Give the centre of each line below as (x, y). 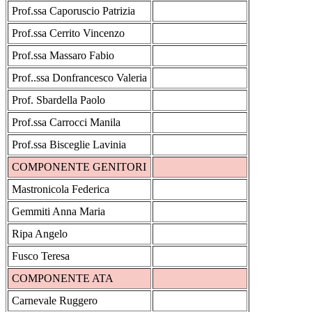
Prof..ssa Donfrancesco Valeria (79, 77)
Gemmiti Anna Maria (58, 211)
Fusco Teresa (41, 256)
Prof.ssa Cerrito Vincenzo (68, 33)
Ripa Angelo (40, 233)
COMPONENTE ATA (63, 278)
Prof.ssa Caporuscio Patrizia (73, 10)
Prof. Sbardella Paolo (58, 100)
